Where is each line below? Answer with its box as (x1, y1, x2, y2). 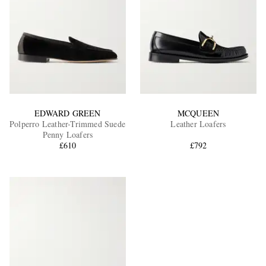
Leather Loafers (170, 118, 226, 130)
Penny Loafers (42, 129, 93, 141)
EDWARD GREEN (34, 107, 101, 119)
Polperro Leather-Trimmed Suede (9, 118, 126, 130)
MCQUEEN (177, 107, 220, 119)
